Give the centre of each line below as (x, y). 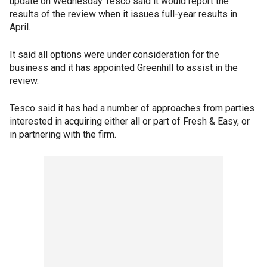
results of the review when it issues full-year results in (123, 14)
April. (20, 27)
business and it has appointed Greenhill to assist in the (124, 68)
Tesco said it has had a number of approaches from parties (132, 108)
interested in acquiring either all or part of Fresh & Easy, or (130, 121)
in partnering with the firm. (63, 134)
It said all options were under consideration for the (114, 55)
